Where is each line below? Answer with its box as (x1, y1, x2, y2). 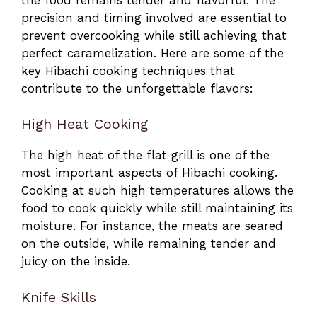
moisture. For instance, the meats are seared (21, 219, 283, 234)
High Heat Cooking (21, 115, 148, 133)
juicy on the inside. (21, 254, 130, 269)
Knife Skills (21, 288, 96, 306)
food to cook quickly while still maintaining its (21, 201, 293, 216)
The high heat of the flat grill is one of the (21, 148, 270, 163)
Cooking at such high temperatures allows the (21, 183, 294, 198)
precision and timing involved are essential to (21, 10, 287, 25)
